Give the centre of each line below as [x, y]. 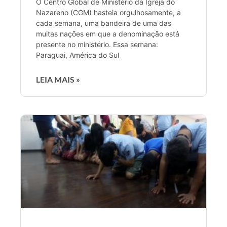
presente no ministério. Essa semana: [97, 44]
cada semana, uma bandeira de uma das [104, 23]
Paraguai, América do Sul [78, 55]
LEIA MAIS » [58, 79]
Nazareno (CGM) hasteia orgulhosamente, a [108, 12]
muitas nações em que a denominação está [108, 33]
